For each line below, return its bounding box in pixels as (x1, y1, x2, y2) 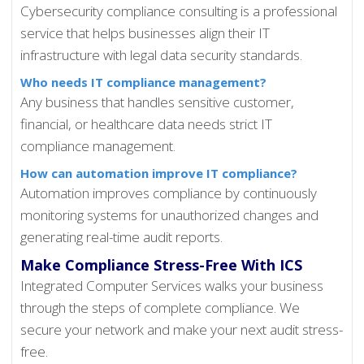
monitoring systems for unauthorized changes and (20, 206, 319, 225)
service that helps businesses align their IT (20, 24, 271, 43)
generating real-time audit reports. (20, 227, 223, 247)
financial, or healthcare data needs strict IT (20, 115, 273, 134)
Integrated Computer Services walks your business (20, 276, 324, 296)
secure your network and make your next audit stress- (20, 320, 344, 340)
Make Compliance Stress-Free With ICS (20, 255, 303, 275)
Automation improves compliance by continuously (20, 184, 318, 203)
